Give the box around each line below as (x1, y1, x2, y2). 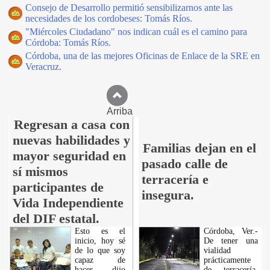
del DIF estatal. (12, 211, 99, 226)
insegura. (141, 187, 194, 202)
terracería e (141, 172, 209, 187)
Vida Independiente (12, 195, 124, 210)
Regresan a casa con (13, 117, 130, 132)
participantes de (12, 180, 104, 195)
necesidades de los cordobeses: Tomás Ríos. (25, 13, 192, 24)
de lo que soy (74, 246, 125, 255)
